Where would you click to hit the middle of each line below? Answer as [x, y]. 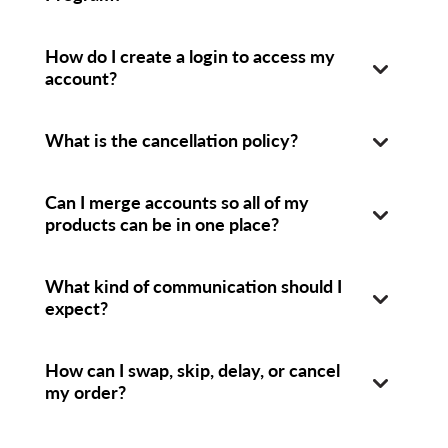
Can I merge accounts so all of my [176, 201]
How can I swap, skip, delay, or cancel [192, 369]
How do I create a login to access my [189, 55]
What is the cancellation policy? [171, 139]
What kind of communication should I [193, 285]
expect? [76, 307]
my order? [85, 391]
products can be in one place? [161, 223]
